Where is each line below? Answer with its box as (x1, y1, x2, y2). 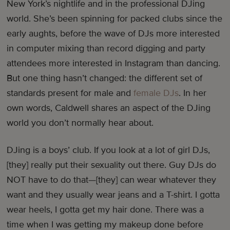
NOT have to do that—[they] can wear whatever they (7, 174, 217, 186)
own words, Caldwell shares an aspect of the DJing (7, 102, 211, 114)
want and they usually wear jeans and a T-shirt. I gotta (7, 189, 220, 201)
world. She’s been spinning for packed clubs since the (7, 13, 223, 25)
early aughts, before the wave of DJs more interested (7, 28, 220, 40)
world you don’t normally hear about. (7, 117, 154, 129)
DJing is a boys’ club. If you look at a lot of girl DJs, (7, 144, 210, 156)
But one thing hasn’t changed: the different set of (7, 72, 203, 84)
